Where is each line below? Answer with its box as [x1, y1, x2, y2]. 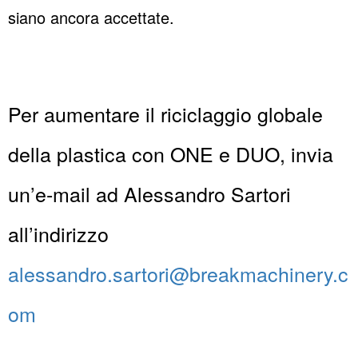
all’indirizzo [8, 219, 109, 249]
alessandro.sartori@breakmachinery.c [8, 259, 348, 288]
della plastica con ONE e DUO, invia [8, 139, 333, 169]
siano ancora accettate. [8, 6, 174, 30]
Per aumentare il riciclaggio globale [8, 99, 323, 129]
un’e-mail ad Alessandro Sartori [8, 179, 291, 209]
